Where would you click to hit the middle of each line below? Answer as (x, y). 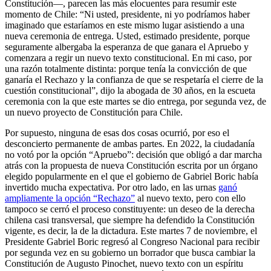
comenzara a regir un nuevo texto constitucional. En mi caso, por (128, 57)
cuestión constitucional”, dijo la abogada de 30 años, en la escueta (130, 90)
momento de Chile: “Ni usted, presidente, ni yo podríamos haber (127, 14)
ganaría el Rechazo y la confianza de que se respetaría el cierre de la (134, 79)
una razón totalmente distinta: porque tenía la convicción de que (126, 68)
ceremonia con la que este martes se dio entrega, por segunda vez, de (135, 101)
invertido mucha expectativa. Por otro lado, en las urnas (112, 187)
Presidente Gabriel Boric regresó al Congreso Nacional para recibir (132, 241)
